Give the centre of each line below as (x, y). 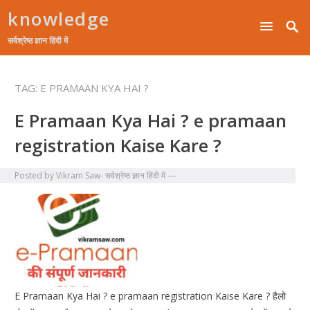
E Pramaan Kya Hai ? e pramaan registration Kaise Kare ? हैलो (151, 296)
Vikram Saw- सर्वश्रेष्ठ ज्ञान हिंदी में (111, 176)
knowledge (59, 19)
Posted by (36, 176)
